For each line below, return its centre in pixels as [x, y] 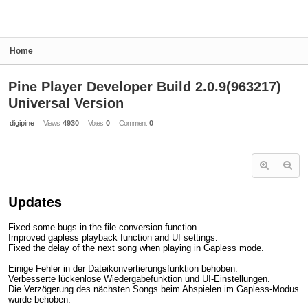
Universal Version [66, 103]
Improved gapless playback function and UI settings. [113, 238]
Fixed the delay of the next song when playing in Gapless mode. [136, 248]
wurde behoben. [40, 300]
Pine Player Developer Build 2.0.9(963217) [145, 87]
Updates [35, 201]
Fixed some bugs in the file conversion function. [104, 228]
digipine [22, 123]
